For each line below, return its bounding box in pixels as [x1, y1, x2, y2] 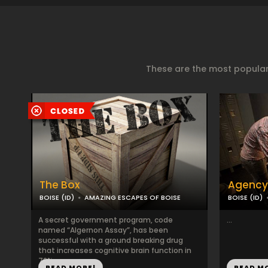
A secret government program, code [38, 215, 173, 225]
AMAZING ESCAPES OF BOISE [84, 193, 181, 202]
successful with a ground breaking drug [38, 235, 183, 245]
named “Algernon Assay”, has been [38, 225, 168, 235]
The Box [39, 178, 80, 192]
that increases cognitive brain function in [38, 245, 191, 255]
